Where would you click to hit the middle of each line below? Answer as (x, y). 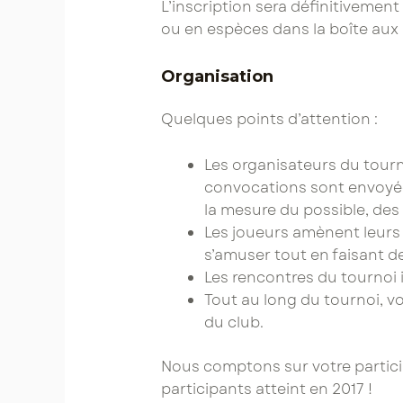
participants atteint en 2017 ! (266, 389)
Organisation (217, 77)
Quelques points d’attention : (269, 120)
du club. (233, 322)
